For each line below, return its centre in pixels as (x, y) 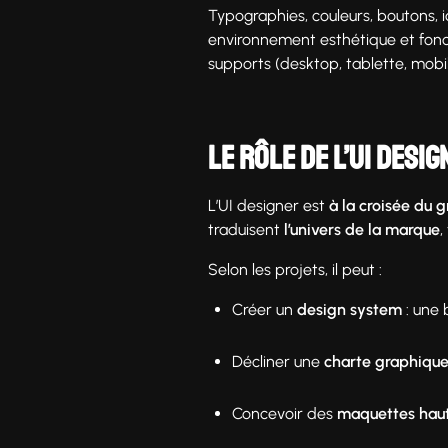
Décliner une (278, 361)
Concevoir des (284, 413)
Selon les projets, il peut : (295, 269)
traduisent (246, 229)
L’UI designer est (268, 205)
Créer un (264, 309)
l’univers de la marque (362, 229)
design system (349, 309)
